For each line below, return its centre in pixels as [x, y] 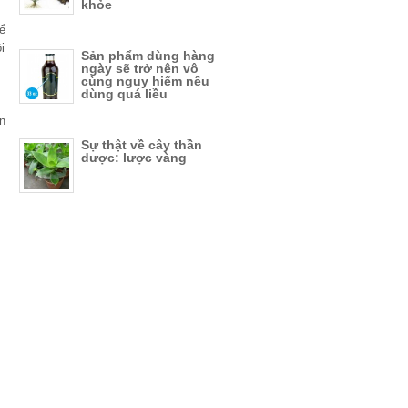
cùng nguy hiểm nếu [145, 81]
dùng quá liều [124, 94]
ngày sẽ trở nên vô [140, 68]
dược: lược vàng [134, 158]
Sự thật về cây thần [142, 145]
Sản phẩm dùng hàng [148, 56]
